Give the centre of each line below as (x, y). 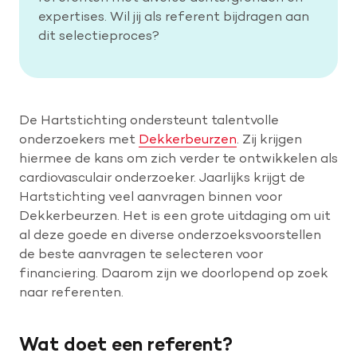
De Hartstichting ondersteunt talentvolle (149, 120)
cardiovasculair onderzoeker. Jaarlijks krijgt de (162, 177)
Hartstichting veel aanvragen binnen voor (151, 196)
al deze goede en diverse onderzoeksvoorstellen (170, 235)
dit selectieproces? (99, 35)
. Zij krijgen (269, 139)
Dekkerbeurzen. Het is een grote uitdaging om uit (175, 216)
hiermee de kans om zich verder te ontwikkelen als (178, 158)
